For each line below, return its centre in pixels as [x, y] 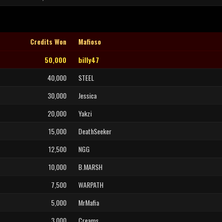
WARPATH [91, 185]
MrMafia [89, 202]
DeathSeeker [95, 131]
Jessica [87, 95]
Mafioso [90, 41]
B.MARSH [90, 167]
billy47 [89, 60]
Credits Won [48, 41]
